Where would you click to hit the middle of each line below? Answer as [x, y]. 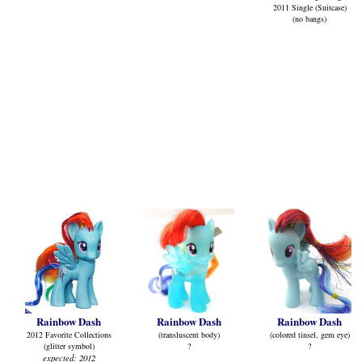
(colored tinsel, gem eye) [309, 335]
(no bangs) [309, 19]
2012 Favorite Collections [69, 335]
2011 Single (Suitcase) [309, 7]
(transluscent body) [189, 335]
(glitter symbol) [69, 346]
